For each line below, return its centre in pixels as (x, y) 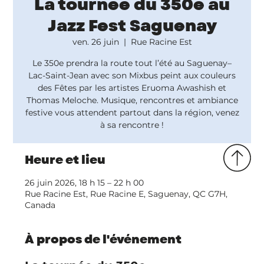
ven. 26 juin (95, 42)
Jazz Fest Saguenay (132, 25)
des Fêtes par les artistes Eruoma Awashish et (132, 88)
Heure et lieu (65, 160)
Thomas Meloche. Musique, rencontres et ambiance (132, 100)
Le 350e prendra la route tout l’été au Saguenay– (132, 63)
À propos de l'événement (103, 239)
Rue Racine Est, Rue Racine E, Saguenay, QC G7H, (126, 194)
